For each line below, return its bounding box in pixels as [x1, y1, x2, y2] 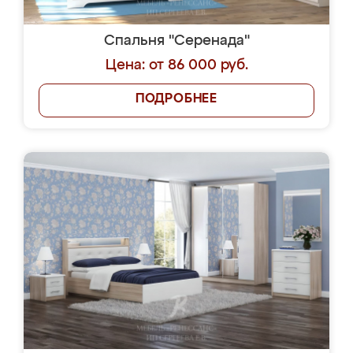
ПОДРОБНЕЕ [135, 93, 218, 106]
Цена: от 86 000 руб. [105, 58, 248, 72]
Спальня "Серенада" [103, 34, 250, 48]
